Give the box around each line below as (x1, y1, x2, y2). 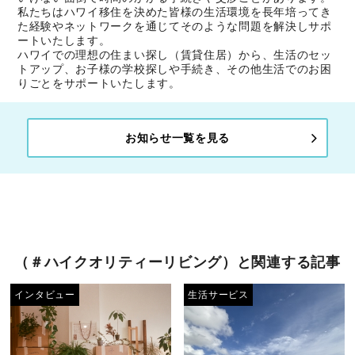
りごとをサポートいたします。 (17, 77, 181, 90)
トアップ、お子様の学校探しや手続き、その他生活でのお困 (17, 63, 332, 76)
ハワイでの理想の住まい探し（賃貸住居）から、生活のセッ (17, 48, 332, 62)
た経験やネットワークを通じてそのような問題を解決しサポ (17, 20, 332, 33)
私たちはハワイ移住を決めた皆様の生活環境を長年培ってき (17, 6, 332, 19)
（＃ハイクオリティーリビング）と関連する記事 (14, 254, 341, 271)
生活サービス (188, 289, 249, 301)
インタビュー (14, 289, 75, 301)
